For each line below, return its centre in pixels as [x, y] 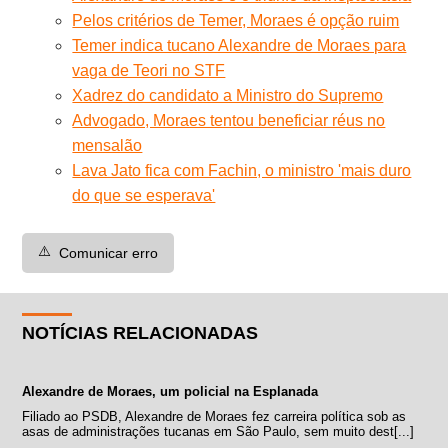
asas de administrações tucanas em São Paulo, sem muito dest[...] [218, 431]
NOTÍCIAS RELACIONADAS [140, 332]
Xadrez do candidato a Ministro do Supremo [228, 95]
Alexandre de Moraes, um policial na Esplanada [170, 391]
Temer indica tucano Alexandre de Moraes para [239, 45]
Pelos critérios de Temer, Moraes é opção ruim [236, 20]
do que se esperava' [144, 195]
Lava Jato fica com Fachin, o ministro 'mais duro [242, 170]
